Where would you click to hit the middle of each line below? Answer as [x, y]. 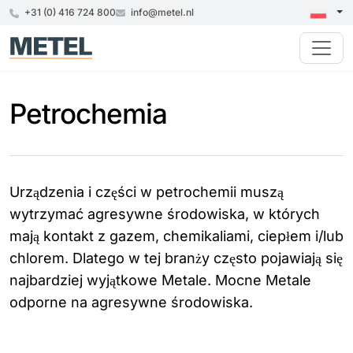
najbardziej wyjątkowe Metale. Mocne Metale [160, 280]
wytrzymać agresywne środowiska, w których [165, 214]
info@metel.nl [161, 12]
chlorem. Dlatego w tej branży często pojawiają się [176, 258]
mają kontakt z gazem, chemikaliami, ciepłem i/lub [176, 236]
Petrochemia [88, 113]
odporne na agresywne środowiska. [131, 302]
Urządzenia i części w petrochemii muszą [147, 192]
